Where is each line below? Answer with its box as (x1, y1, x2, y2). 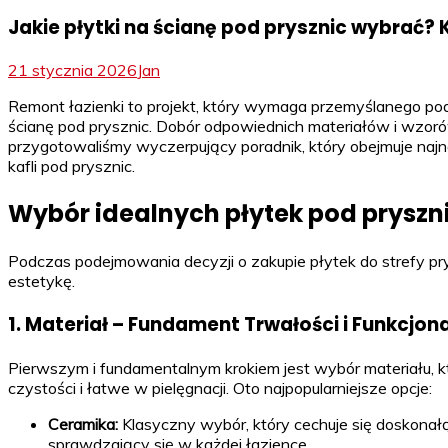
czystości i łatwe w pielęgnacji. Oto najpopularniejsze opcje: (8, 377, 432, 398)
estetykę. (8, 271, 75, 292)
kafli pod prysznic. (8, 156, 135, 177)
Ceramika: (48, 413, 118, 434)
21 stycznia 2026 (8, 60, 137, 81)
